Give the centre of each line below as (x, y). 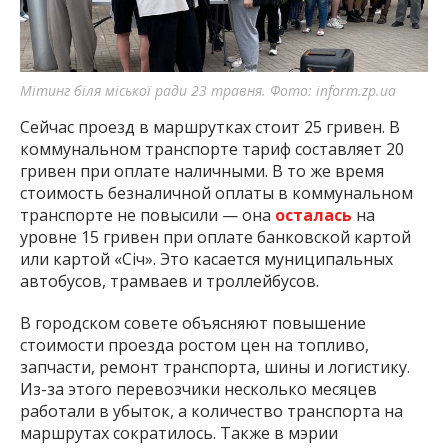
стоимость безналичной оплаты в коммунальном (216, 193)
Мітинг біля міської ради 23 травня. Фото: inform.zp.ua (208, 91)
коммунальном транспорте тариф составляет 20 (212, 149)
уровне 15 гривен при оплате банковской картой (215, 237)
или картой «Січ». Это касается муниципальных (206, 259)
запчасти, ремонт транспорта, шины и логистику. (215, 367)
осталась (315, 215)
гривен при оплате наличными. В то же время (202, 171)
